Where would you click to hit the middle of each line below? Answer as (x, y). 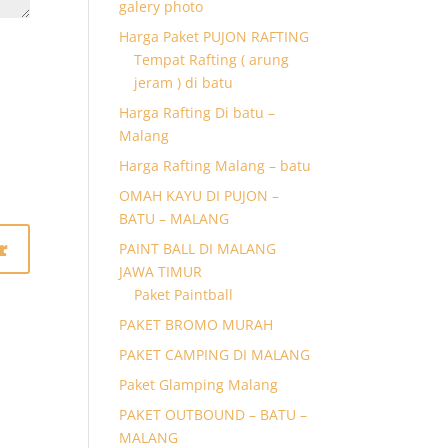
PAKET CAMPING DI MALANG (215, 355)
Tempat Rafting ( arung (212, 60)
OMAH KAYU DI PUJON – (199, 196)
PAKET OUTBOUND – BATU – (213, 415)
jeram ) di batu (184, 83)
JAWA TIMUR (161, 272)
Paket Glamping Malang (199, 385)
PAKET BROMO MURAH (196, 325)
